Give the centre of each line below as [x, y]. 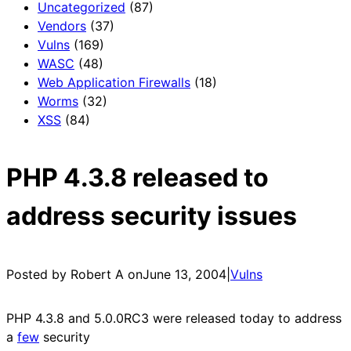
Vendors [62, 25]
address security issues [152, 216]
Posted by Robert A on [74, 274]
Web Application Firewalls [114, 82]
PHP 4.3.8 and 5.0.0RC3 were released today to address [174, 318]
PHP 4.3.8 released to [138, 178]
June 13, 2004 [185, 274]
